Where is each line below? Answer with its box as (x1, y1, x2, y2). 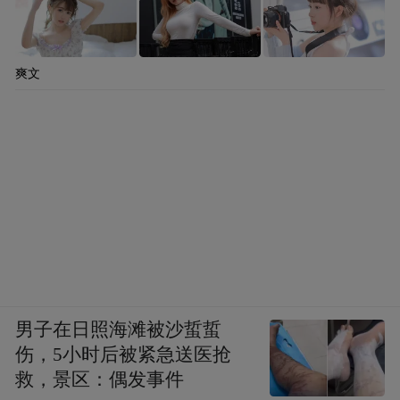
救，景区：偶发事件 (15, 370, 185, 390)
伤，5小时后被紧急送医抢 (15, 345, 232, 365)
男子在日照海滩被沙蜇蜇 (15, 320, 222, 340)
